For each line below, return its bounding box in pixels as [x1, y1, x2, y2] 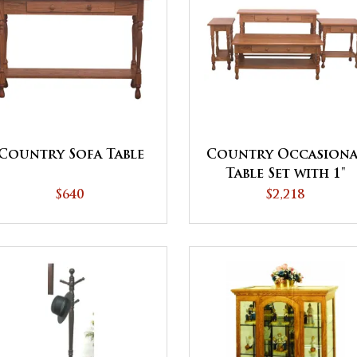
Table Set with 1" [226, 167, 347, 181]
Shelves [259, 206, 313, 219]
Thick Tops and [228, 186, 344, 200]
